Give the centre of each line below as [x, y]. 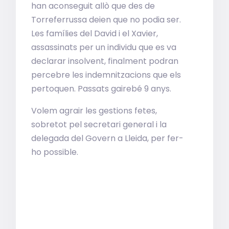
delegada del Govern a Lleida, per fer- [108, 138]
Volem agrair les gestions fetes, [94, 111]
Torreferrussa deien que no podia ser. [106, 20]
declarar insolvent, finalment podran [105, 61]
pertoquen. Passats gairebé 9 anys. [101, 89]
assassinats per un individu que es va [104, 47]
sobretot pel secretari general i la [99, 124]
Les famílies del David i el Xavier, [95, 33]
